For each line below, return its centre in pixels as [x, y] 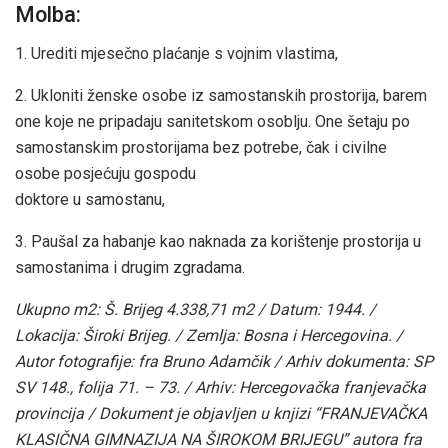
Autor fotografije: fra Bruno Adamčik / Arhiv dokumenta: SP [224, 361]
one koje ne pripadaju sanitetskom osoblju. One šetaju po [212, 121]
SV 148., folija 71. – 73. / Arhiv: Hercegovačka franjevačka [220, 387]
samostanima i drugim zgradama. [130, 267]
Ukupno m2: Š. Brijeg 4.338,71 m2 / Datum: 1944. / [195, 309]
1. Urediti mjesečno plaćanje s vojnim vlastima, [176, 53]
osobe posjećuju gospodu [105, 173]
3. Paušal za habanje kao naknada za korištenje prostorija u [218, 241]
